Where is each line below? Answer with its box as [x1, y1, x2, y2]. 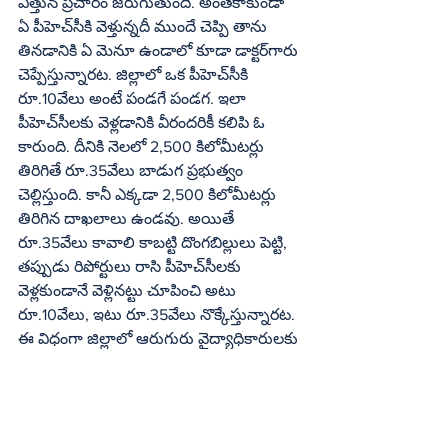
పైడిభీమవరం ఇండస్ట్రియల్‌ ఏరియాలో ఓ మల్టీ [18, 402, 183, 419]
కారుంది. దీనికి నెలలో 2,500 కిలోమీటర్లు [18, 138, 268, 155]
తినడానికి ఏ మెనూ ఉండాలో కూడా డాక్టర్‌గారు [18, 42, 268, 59]
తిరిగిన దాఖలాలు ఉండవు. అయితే [18, 210, 238, 227]
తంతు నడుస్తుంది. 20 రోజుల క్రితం [18, 378, 231, 395]
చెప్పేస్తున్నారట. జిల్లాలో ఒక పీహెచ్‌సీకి [18, 66, 229, 83]
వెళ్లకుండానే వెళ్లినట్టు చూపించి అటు [18, 282, 240, 299]
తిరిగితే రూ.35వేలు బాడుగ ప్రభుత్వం [18, 162, 247, 179]
